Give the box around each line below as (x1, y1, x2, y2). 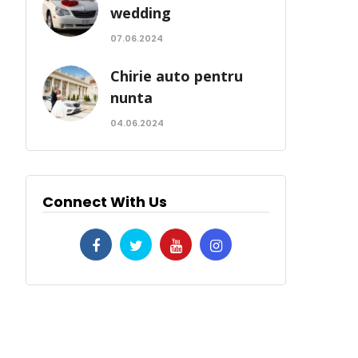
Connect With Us (42, 192, 168, 212)
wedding (110, 3, 172, 22)
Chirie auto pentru (110, 66, 244, 86)
